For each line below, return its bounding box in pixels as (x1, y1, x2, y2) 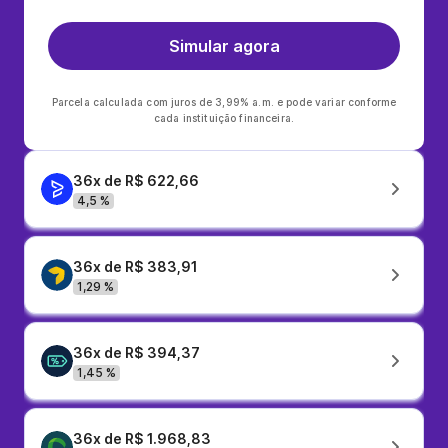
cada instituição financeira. (153, 112, 295, 124)
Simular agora (168, 36, 280, 56)
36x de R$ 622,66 (73, 172, 199, 189)
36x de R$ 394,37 (73, 344, 200, 361)
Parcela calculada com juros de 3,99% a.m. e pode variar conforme (51, 96, 397, 108)
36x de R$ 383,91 (73, 258, 198, 275)
